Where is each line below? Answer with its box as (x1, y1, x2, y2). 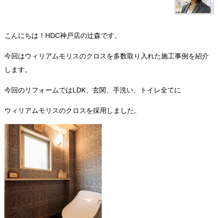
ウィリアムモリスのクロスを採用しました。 (4, 107, 141, 114)
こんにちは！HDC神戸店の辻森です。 (4, 32, 121, 39)
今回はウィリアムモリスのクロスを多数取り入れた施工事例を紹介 (4, 52, 209, 60)
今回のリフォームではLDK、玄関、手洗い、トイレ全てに (4, 86, 181, 94)
